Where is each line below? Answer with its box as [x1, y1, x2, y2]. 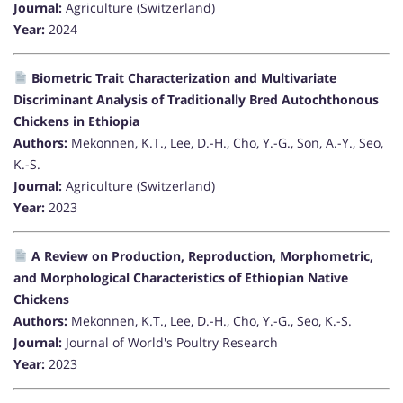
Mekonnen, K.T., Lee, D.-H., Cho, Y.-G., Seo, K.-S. [67, 312, 352, 330]
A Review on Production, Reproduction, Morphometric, [27, 247, 373, 265]
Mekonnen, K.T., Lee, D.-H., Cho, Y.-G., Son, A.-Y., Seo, [67, 134, 383, 152]
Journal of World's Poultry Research [62, 334, 278, 352]
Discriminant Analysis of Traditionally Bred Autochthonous [13, 91, 379, 109]
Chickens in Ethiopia [13, 112, 139, 130]
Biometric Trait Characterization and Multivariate [27, 69, 336, 87]
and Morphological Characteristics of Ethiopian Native [13, 269, 348, 287]
